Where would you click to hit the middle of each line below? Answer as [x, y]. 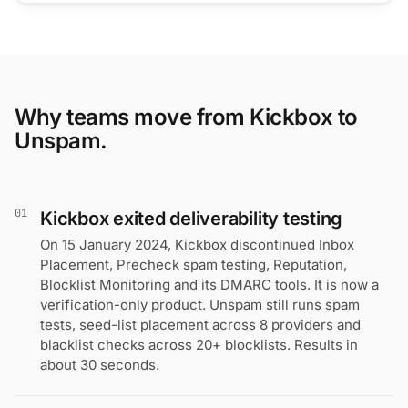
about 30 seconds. [100, 365]
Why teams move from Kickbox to [186, 117]
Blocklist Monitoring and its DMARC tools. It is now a [209, 285]
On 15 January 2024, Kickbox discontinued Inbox [197, 245]
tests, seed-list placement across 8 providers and [200, 325]
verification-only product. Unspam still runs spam [200, 305]
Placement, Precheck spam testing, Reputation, [194, 265]
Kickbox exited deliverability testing [192, 219]
